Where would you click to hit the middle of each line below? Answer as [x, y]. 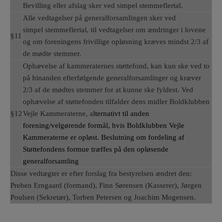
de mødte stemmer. [53, 54]
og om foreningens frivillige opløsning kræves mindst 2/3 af [116, 42]
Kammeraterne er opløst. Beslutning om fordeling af [104, 137]
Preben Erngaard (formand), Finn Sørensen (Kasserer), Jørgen [106, 185]
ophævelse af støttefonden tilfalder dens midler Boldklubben [116, 102]
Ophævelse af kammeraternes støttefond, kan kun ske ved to [116, 66]
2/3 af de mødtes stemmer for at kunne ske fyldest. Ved [108, 90]
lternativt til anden [121, 113]
